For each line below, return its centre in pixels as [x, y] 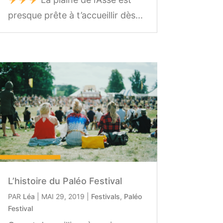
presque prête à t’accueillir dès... [75, 15]
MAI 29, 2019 [63, 197]
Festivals [105, 197]
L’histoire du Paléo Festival [65, 181]
